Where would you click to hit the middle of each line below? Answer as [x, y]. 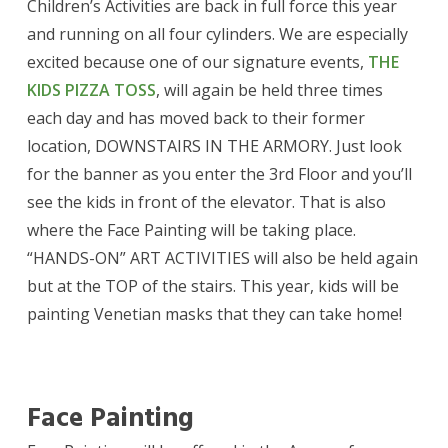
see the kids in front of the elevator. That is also [207, 202]
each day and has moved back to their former [196, 118]
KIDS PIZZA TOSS [92, 90]
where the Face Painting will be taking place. [192, 230]
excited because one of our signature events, [198, 62]
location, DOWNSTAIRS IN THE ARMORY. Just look [215, 146]
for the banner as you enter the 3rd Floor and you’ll [220, 174]
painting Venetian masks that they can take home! [215, 314]
